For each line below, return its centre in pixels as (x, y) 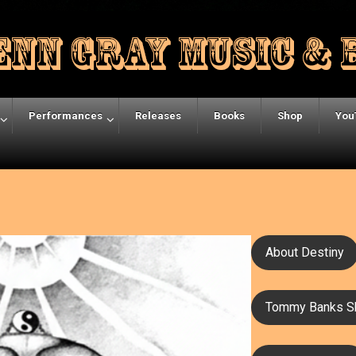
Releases (158, 116)
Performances (66, 116)
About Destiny (305, 252)
